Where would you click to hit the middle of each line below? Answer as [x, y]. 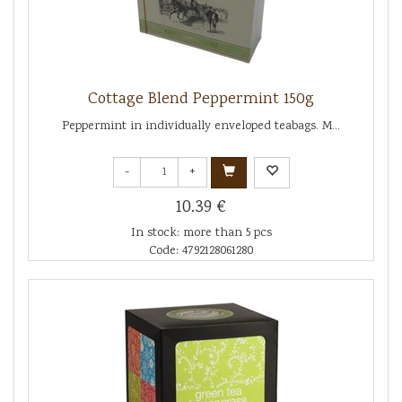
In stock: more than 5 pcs [201, 233]
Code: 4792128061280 [201, 251]
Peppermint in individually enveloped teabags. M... [201, 126]
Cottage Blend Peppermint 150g [201, 99]
